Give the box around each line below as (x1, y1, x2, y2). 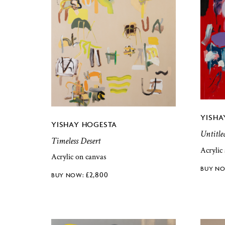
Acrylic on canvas (51, 152, 106, 163)
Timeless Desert (51, 135, 100, 147)
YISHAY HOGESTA (51, 119, 118, 129)
